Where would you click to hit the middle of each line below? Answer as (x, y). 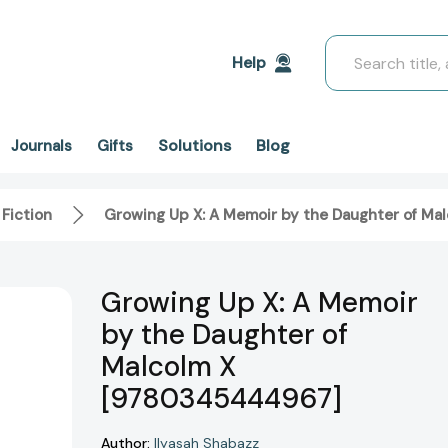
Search (350, 46)
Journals (41, 146)
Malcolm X (168, 367)
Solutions (194, 145)
